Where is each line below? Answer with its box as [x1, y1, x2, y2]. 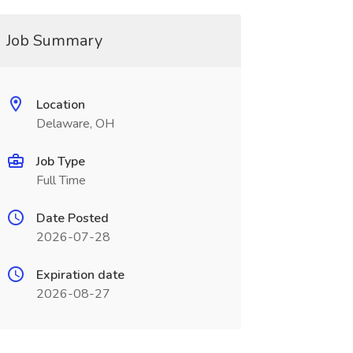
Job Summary [6, 30, 102, 51]
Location [35, 96, 85, 113]
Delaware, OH [35, 115, 114, 132]
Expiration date [35, 266, 124, 284]
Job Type [35, 153, 85, 170]
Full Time [35, 172, 86, 189]
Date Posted [35, 210, 109, 227]
